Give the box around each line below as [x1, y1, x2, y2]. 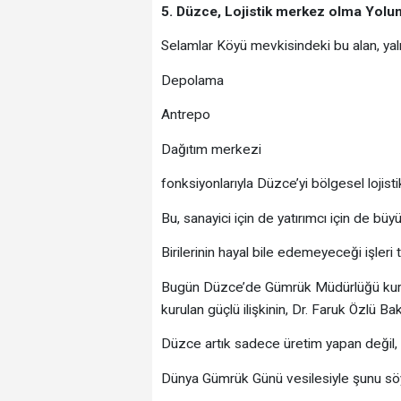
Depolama [160, 72, 224, 89]
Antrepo [160, 107, 210, 124]
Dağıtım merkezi [160, 141, 261, 158]
